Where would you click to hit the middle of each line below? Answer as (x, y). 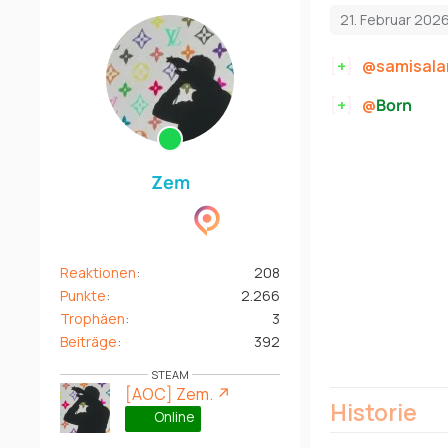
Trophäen (92, 318)
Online (173, 416)
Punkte (83, 295)
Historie (373, 411)
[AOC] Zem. (169, 393)
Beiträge (88, 341)
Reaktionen (98, 272)
